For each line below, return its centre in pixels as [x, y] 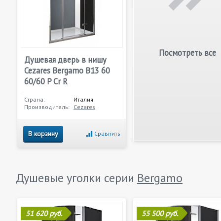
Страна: [35, 99]
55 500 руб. [160, 213]
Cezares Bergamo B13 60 [67, 71]
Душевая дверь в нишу [65, 60]
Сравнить [107, 133]
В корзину [43, 134]
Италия [83, 99]
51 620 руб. [44, 213]
